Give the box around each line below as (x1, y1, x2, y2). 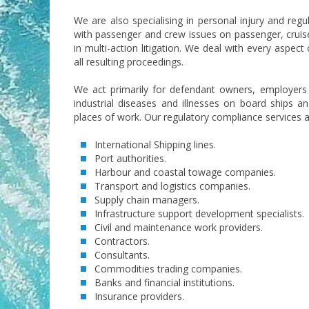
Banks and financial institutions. (94, 275, 235, 289)
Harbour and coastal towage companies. (94, 165, 276, 179)
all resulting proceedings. (74, 54, 183, 68)
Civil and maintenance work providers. (94, 220, 263, 234)
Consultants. (94, 248, 150, 261)
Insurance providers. (94, 289, 184, 303)
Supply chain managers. (94, 192, 199, 206)
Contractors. (94, 234, 150, 248)
